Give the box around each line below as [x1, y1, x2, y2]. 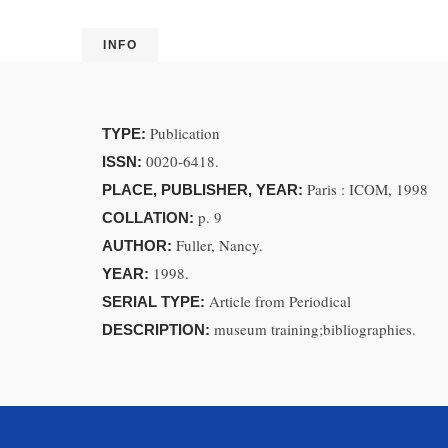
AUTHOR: [102, 237, 176, 254]
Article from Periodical [209, 291, 351, 311]
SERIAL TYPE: [102, 293, 209, 310]
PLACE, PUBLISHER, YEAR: [102, 181, 307, 198]
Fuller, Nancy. [176, 235, 263, 255]
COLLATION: [102, 209, 198, 226]
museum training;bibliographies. [214, 319, 416, 339]
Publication [150, 123, 220, 143]
